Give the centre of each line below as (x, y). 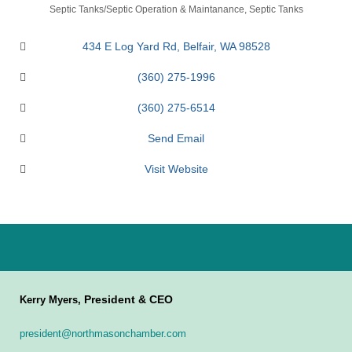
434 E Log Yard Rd (129, 47)
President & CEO (128, 300)
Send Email (176, 139)
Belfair (198, 47)
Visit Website (176, 169)
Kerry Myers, (52, 300)
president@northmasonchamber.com (103, 334)
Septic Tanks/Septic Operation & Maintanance (147, 10)
